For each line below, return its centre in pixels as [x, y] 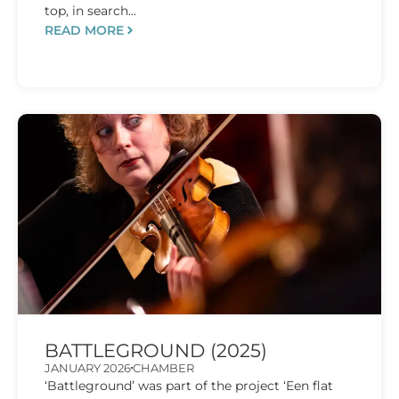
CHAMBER [163, 367]
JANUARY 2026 [88, 367]
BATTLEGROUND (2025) [156, 350]
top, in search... [90, 10]
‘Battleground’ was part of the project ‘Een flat [189, 385]
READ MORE [84, 30]
